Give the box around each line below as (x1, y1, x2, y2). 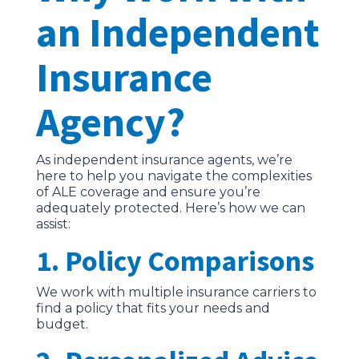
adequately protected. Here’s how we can (35, 200, 305, 216)
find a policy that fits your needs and (35, 301, 270, 317)
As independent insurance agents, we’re (35, 152, 292, 168)
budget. (35, 317, 88, 333)
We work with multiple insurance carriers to (35, 284, 317, 301)
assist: (35, 216, 71, 232)
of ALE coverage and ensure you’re (35, 184, 260, 200)
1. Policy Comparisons (35, 243, 314, 280)
